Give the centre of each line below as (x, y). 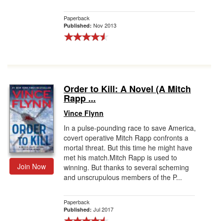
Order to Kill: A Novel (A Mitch (127, 89)
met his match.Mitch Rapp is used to (120, 157)
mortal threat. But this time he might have (128, 147)
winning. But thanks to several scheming (126, 167)
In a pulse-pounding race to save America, (130, 128)
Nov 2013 (105, 25)
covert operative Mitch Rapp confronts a (126, 138)
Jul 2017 (103, 209)
